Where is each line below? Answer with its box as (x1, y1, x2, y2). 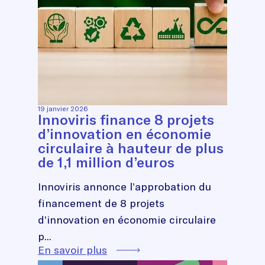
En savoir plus (38, 243, 107, 257)
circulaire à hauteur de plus (38, 138, 224, 157)
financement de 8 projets (38, 196, 164, 210)
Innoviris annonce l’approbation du (38, 179, 211, 193)
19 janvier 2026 (38, 104, 88, 113)
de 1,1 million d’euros (38, 153, 174, 171)
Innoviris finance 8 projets (38, 110, 214, 128)
